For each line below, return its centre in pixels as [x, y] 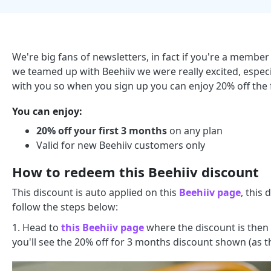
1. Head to [37, 227]
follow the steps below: [65, 207]
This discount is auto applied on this [96, 192]
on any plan [195, 131]
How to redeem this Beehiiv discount [135, 172]
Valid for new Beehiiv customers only [121, 145]
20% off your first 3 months [102, 131]
